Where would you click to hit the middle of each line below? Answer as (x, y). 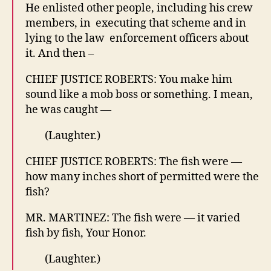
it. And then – (60, 53)
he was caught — (68, 109)
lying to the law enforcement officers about (137, 38)
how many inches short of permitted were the (142, 177)
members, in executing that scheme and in (136, 23)
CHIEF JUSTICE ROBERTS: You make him (129, 79)
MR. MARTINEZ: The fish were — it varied (133, 218)
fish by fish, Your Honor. (86, 233)
